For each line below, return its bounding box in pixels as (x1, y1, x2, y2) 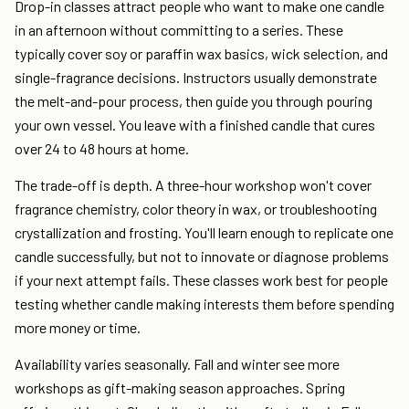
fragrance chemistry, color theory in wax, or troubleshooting (15, 200, 377, 218)
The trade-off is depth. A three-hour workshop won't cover (15, 176, 372, 194)
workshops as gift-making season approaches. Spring (15, 379, 345, 397)
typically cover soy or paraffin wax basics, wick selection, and (15, 45, 388, 63)
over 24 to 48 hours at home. (15, 140, 189, 158)
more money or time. (15, 319, 141, 337)
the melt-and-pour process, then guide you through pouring (15, 92, 372, 110)
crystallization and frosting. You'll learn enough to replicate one (15, 224, 393, 242)
